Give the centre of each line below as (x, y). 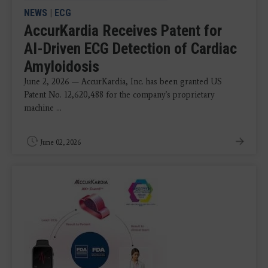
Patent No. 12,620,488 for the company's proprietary (119, 95)
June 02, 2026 (60, 143)
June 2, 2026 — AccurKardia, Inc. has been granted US (123, 82)
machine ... (43, 108)
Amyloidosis (62, 67)
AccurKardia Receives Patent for (123, 31)
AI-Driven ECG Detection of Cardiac (130, 49)
